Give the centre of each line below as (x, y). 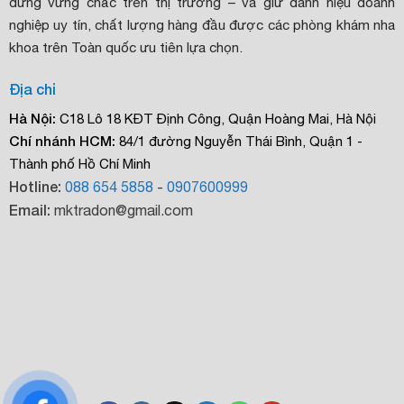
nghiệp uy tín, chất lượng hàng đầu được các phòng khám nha (202, 25)
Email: (29, 210)
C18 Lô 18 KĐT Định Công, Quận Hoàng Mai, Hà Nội (216, 119)
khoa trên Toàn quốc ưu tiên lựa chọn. (125, 48)
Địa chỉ (32, 89)
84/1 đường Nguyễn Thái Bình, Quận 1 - (239, 142)
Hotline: (37, 187)
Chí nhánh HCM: (62, 141)
